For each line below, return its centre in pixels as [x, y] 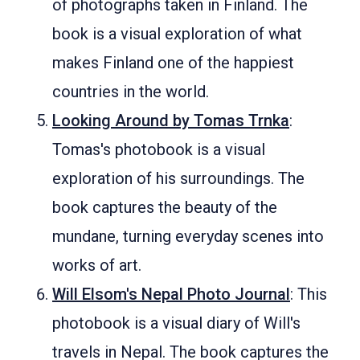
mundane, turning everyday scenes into [188, 236]
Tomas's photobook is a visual [159, 149]
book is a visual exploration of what [177, 34]
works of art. [97, 265]
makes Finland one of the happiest [173, 63]
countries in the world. [131, 92]
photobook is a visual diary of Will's [176, 323]
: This [309, 294]
